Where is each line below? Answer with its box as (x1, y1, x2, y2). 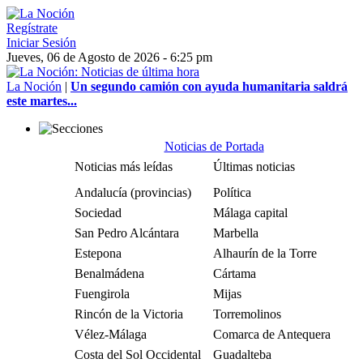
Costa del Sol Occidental (75, 348, 201, 361)
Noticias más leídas (75, 160, 173, 173)
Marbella (213, 226, 258, 240)
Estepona (75, 246, 122, 260)
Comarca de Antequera (213, 327, 331, 341)
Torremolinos (213, 307, 281, 321)
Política (213, 186, 251, 199)
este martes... (6, 94, 77, 108)
